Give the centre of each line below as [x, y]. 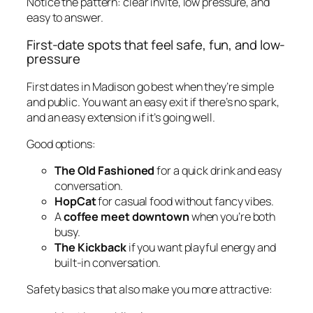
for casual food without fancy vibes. [185, 202]
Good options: [61, 144]
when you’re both [232, 217]
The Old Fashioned [105, 171]
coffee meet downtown [126, 217]
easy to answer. [65, 17]
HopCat [75, 202]
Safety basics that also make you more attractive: [150, 290]
